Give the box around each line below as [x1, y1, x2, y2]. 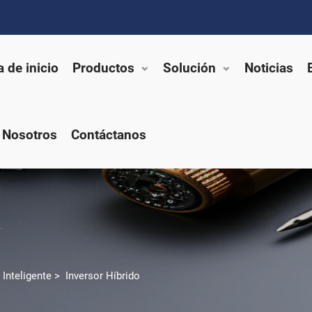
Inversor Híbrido [65, 270, 140, 283]
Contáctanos [71, 127, 146, 143]
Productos [72, 60, 134, 76]
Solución [163, 60, 216, 76]
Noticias [244, 60, 293, 76]
